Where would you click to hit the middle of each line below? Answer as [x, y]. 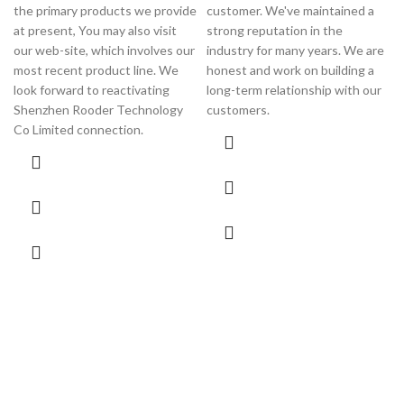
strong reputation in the [275, 30]
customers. [238, 109]
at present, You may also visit [95, 30]
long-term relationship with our [294, 89]
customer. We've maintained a [290, 10]
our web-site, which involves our [104, 50]
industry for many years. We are [295, 50]
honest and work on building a [290, 69]
